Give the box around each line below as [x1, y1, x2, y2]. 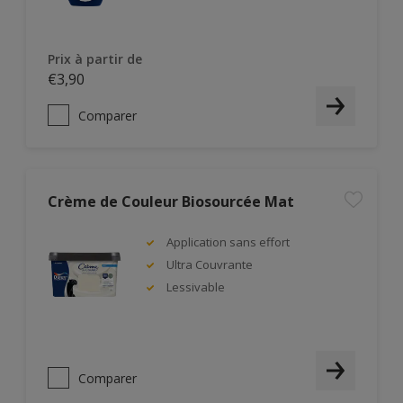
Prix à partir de [48, 50, 142, 67]
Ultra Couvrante [166, 256, 253, 273]
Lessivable [166, 279, 225, 295]
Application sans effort [166, 234, 290, 250]
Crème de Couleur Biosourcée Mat [48, 192, 294, 211]
